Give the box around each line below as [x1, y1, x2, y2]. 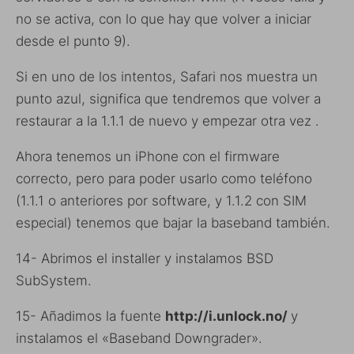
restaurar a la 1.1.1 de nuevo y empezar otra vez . [16, 112, 319, 129]
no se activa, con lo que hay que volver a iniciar [16, 10, 311, 27]
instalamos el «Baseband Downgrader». [16, 330, 262, 346]
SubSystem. [16, 272, 92, 288]
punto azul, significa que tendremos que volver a [16, 90, 321, 107]
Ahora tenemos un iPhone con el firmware [16, 148, 280, 164]
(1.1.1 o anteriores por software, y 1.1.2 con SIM [16, 192, 307, 209]
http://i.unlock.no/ [165, 307, 291, 324]
